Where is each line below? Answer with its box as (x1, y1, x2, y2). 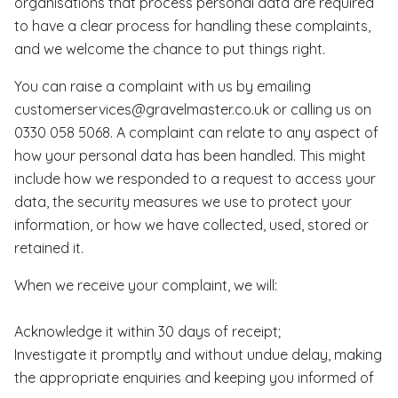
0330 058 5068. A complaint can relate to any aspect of (14, 123, 378, 141)
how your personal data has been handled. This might (14, 147, 366, 164)
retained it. (14, 239, 84, 257)
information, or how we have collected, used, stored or (14, 216, 369, 234)
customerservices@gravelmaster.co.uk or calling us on (14, 100, 371, 118)
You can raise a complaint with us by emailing (14, 77, 311, 95)
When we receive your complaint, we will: (14, 276, 277, 294)
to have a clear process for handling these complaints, (14, 17, 370, 35)
